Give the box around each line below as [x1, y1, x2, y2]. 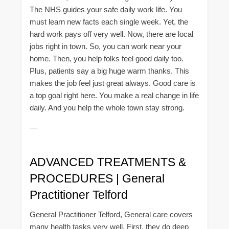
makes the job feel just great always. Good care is [30, 79, 196, 88]
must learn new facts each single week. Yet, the [30, 17, 188, 27]
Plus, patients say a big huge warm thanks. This [30, 66, 189, 76]
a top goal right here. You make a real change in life [30, 91, 199, 100]
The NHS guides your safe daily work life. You [30, 5, 182, 14]
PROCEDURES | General [30, 171, 165, 185]
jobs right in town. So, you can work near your [30, 42, 181, 51]
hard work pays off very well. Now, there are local [30, 30, 193, 39]
